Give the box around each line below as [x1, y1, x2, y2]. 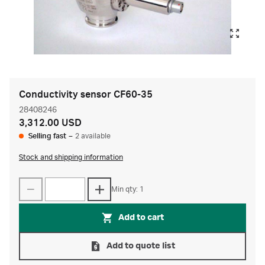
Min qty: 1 [111, 185, 144, 193]
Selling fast [28, 132, 66, 140]
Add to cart [118, 213, 164, 222]
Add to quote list [106, 241, 175, 251]
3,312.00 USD [19, 118, 82, 128]
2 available [75, 132, 111, 140]
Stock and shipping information [19, 153, 123, 161]
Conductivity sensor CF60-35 [19, 89, 153, 100]
